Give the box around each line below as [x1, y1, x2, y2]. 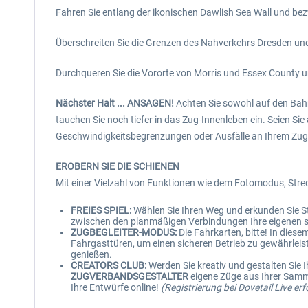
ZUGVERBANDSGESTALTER [71, 271, 188, 282]
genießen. [71, 249, 112, 260]
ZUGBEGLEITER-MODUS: [71, 227, 177, 238]
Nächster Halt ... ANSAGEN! [56, 98, 174, 109]
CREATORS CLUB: [71, 260, 146, 271]
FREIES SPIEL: [71, 205, 131, 216]
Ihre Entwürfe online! [71, 282, 159, 293]
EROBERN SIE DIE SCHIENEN [56, 161, 179, 172]
